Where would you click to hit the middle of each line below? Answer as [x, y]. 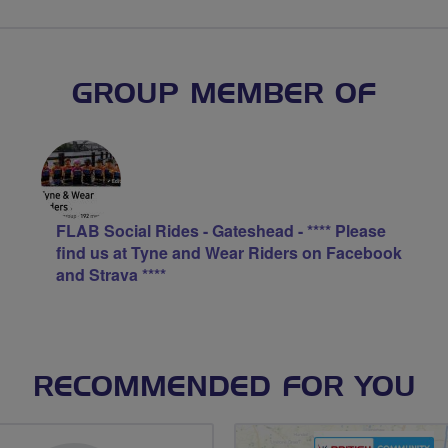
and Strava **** [110, 274]
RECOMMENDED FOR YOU [224, 388]
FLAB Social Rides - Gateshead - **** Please [220, 230]
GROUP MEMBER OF [224, 95]
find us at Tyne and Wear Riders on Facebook [228, 252]
